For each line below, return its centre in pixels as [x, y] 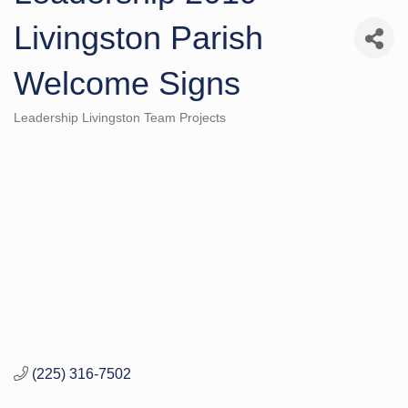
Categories [44, 129]
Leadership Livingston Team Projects [120, 117]
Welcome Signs [127, 83]
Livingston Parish [138, 37]
